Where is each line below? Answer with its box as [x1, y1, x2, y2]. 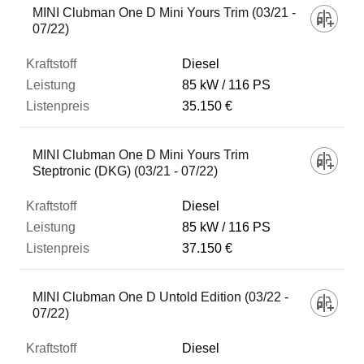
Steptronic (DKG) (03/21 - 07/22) [32, 164, 218, 178]
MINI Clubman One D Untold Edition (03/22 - [32, 290, 288, 304]
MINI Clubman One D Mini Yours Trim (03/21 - [32, 6, 296, 19]
